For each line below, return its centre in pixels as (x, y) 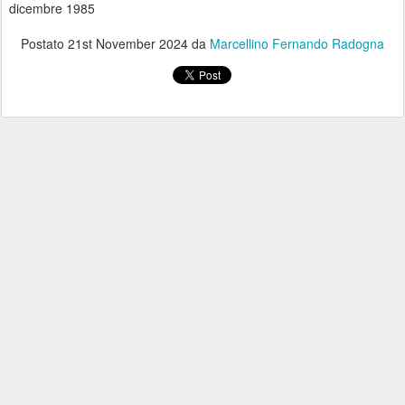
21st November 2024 (128, 43)
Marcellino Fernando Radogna (297, 43)
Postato (44, 43)
